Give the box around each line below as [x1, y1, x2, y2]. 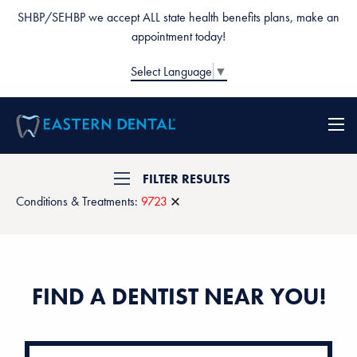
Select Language [131, 63, 212, 80]
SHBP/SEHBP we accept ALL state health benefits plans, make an [18, 9, 339, 25]
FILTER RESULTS [143, 171, 230, 188]
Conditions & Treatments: [16, 192, 139, 210]
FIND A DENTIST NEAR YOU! [31, 282, 326, 312]
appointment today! [131, 28, 226, 45]
